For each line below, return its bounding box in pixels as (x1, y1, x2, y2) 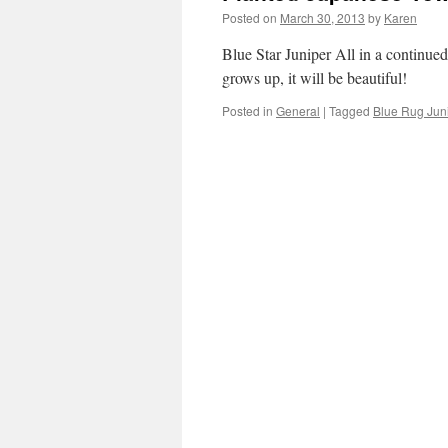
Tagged (329, 102, 370, 119)
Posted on (222, 9, 277, 26)
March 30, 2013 (280, 9, 365, 26)
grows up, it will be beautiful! (222, 67, 407, 88)
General (276, 102, 320, 119)
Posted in (222, 102, 273, 119)
